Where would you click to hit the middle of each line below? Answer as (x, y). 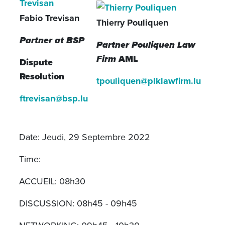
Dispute (36, 62)
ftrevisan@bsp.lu (53, 98)
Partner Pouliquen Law (145, 45)
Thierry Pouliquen (132, 23)
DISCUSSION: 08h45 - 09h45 (78, 203)
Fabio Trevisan (49, 18)
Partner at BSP (52, 40)
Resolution (42, 76)
